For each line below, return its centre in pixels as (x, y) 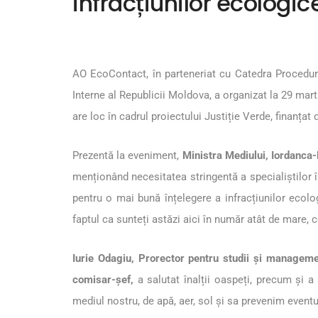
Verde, (258, 117)
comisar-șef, (105, 280)
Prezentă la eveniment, (127, 156)
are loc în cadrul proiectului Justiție (158, 117)
